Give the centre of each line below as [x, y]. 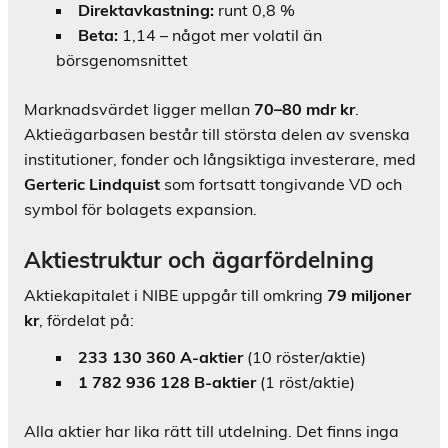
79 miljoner [369, 295]
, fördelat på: [86, 320]
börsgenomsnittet [122, 60]
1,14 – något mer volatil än [220, 35]
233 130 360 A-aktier [160, 357]
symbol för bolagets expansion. [140, 209]
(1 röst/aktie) [305, 382]
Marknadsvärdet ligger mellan [139, 109]
